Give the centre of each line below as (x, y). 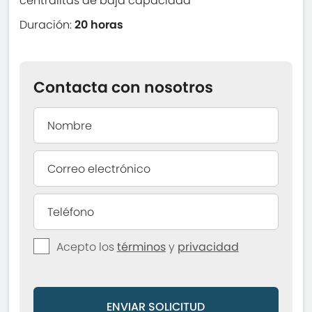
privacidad (208, 247)
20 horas (99, 25)
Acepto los (86, 247)
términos (141, 247)
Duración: (47, 25)
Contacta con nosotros (123, 88)
